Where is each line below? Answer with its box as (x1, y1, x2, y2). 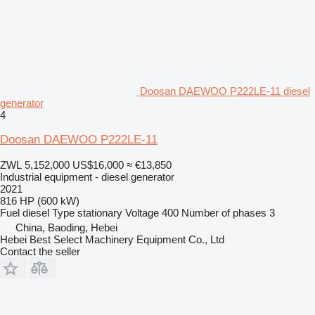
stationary (77, 207, 122, 219)
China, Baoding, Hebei (15, 221, 117, 233)
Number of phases (181, 207, 266, 219)
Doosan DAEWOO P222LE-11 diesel (140, 85, 310, 97)
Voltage (125, 207, 159, 219)
